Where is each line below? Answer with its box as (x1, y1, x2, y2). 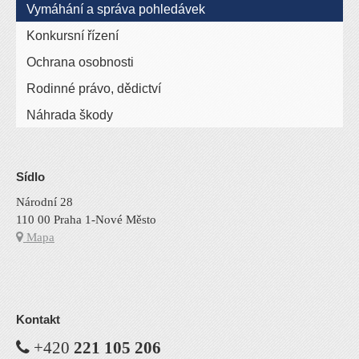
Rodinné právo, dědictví (26, 81, 161, 96)
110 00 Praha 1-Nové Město (16, 212, 156, 227)
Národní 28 (16, 195, 73, 209)
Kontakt (16, 313, 60, 327)
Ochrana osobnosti (26, 54, 134, 70)
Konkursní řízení (26, 28, 119, 43)
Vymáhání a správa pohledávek (26, 2, 205, 17)
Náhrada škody (26, 107, 113, 123)
